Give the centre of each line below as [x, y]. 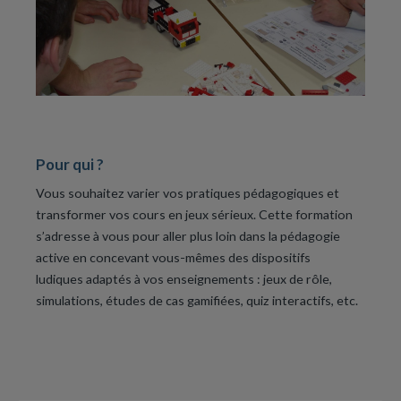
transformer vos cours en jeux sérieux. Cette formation [194, 214]
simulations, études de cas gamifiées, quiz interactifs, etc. [197, 300]
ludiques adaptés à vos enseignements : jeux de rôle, [184, 278]
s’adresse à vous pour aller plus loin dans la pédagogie [188, 235]
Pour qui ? [70, 165]
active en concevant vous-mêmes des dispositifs [173, 257]
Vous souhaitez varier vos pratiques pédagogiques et [188, 192]
